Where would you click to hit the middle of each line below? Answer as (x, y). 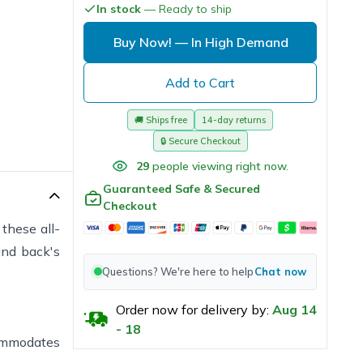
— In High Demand (232, 42)
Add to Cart (200, 82)
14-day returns (234, 120)
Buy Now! (143, 42)
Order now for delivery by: (192, 309)
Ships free (167, 120)
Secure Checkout (204, 141)
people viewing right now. (220, 166)
